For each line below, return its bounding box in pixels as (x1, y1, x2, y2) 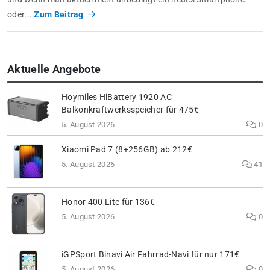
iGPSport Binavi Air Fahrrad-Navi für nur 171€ (61, 250, 240, 260)
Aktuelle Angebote (7, 63, 101, 75)
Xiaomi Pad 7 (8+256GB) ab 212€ (61, 145, 192, 155)
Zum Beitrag (34, 9, 86, 19)
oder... (7, 9, 34, 19)
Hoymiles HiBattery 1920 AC (61, 92, 172, 103)
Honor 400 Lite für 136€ (61, 197, 155, 208)
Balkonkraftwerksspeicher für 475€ (61, 105, 199, 116)
